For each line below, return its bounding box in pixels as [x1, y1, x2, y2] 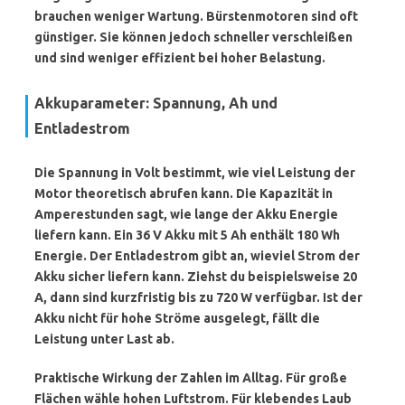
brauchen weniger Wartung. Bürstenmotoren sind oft [34, 9, 358, 24]
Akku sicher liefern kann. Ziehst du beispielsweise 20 [34, 269, 357, 284]
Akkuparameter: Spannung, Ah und [34, 95, 278, 111]
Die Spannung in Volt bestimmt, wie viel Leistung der [34, 165, 355, 180]
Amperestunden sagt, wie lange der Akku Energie [34, 207, 338, 221]
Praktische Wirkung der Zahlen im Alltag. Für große [34, 371, 347, 385]
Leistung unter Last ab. [34, 332, 174, 346]
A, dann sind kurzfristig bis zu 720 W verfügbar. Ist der [34, 290, 363, 305]
